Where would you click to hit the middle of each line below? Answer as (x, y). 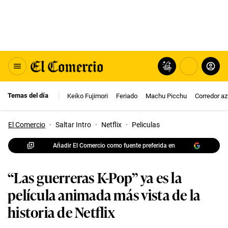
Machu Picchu (166, 96)
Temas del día (28, 95)
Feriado (127, 96)
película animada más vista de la (104, 194)
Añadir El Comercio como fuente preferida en (114, 145)
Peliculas (146, 125)
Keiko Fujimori (88, 96)
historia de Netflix (61, 211)
